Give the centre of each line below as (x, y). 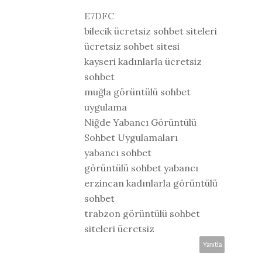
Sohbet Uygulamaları (131, 137)
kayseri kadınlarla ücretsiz (143, 61)
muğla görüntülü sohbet (137, 92)
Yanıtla (212, 244)
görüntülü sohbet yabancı (141, 168)
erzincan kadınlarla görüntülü (151, 183)
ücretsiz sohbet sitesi (132, 46)
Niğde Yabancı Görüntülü (140, 122)
